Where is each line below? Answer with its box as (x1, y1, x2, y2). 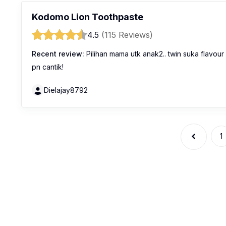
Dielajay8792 (44, 86, 88, 94)
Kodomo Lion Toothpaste (32, 12, 143, 22)
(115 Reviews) (101, 30, 153, 40)
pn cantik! (32, 63, 64, 71)
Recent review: (32, 49, 84, 58)
